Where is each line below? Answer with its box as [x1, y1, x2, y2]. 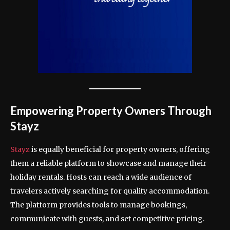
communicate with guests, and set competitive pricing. [10, 214, 204, 224]
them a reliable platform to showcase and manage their [10, 159, 206, 168]
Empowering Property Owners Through [10, 104, 212, 118]
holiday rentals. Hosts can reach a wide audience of [10, 172, 191, 182]
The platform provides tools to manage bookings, [10, 200, 187, 210]
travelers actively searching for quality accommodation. [10, 186, 209, 196]
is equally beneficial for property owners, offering [31, 145, 210, 155]
